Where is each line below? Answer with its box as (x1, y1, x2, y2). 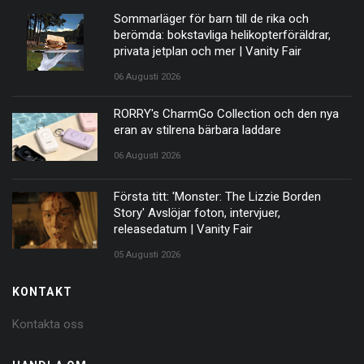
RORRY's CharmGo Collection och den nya (114, 106, 339, 121)
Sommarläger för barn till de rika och (114, 11, 309, 26)
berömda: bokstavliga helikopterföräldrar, (114, 27, 331, 42)
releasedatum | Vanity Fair (114, 221, 253, 236)
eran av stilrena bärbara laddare (114, 122, 281, 137)
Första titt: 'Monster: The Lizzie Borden (114, 188, 321, 204)
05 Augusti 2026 (114, 249, 180, 260)
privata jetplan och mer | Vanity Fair (114, 43, 301, 58)
